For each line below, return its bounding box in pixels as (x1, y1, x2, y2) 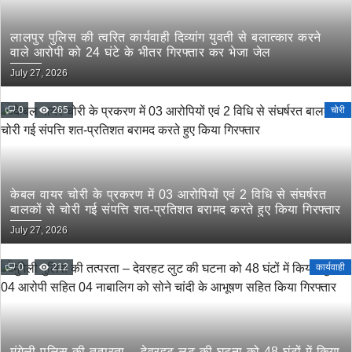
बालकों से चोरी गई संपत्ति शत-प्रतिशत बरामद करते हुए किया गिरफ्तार (10, 203, 341, 216)
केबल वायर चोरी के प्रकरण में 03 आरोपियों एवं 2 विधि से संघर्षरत (10, 188, 326, 201)
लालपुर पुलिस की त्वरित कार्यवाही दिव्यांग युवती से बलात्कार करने (10, 31, 321, 44)
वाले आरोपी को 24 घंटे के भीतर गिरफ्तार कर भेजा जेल (10, 46, 271, 59)
